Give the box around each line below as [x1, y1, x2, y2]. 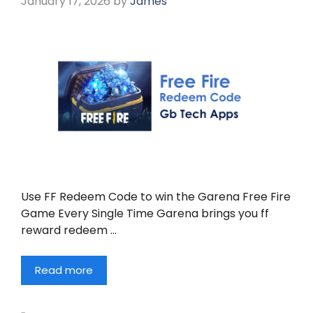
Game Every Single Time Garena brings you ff [21, 205, 269, 221]
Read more [35, 262, 93, 277]
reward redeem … [21, 221, 117, 238]
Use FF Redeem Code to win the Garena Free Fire [21, 188, 291, 205]
